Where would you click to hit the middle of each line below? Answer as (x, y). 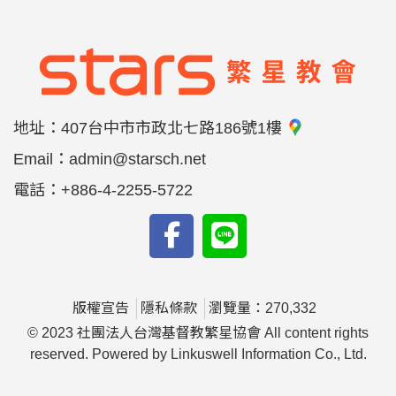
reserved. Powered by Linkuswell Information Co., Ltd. (198, 354)
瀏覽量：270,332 (263, 308)
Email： (41, 159)
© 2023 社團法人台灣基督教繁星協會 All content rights (198, 333)
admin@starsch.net (137, 159)
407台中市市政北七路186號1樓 (174, 128)
